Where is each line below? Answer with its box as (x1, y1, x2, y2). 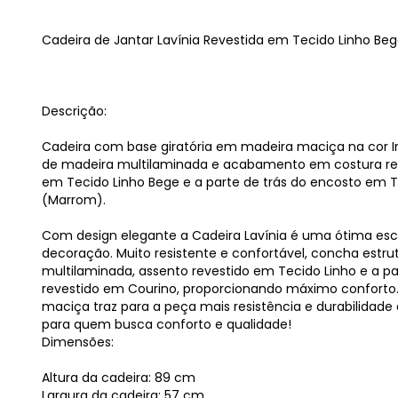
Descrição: (42, 102, 107, 120)
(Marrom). (42, 191, 106, 209)
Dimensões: (42, 333, 114, 351)
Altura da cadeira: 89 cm (42, 369, 195, 386)
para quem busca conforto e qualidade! (42, 315, 291, 333)
